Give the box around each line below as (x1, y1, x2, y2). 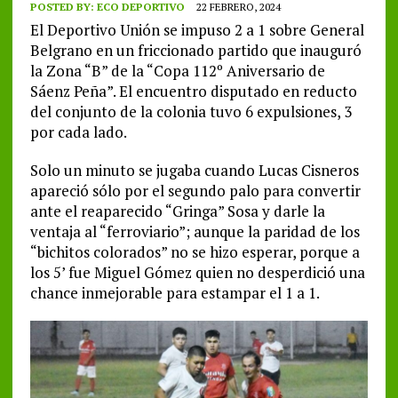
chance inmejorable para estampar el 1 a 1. (29, 283, 320, 304)
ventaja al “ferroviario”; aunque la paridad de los (29, 221, 360, 243)
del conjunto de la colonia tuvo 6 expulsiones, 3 (29, 101, 352, 123)
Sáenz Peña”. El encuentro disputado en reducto (29, 81, 357, 102)
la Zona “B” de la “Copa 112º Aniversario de (29, 60, 325, 82)
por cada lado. (29, 122, 127, 143)
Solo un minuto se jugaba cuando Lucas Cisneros (29, 160, 359, 181)
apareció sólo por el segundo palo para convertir (29, 180, 361, 202)
